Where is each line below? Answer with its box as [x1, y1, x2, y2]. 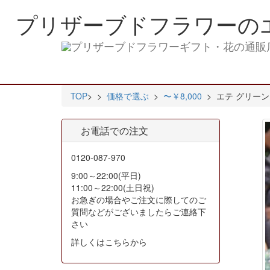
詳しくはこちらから [71, 236, 147, 248]
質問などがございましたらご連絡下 [71, 206, 206, 218]
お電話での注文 [71, 124, 148, 137]
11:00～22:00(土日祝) [71, 181, 154, 193]
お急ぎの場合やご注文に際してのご [71, 193, 206, 206]
